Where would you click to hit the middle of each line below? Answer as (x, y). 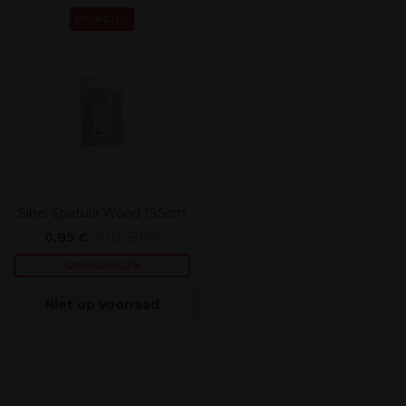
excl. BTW (128, 237)
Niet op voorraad (101, 304)
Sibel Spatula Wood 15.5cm (101, 213)
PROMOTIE (101, 19)
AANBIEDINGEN (101, 266)
